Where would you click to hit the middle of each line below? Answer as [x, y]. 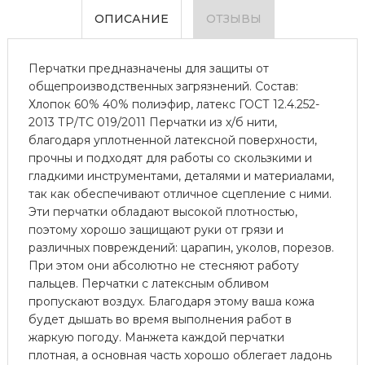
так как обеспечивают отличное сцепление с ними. [180, 193]
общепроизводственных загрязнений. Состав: [163, 86]
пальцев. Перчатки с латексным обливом [148, 283]
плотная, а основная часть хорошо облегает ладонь [180, 355]
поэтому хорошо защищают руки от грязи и [156, 229]
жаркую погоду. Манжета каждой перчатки [156, 337]
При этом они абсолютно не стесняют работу [163, 265]
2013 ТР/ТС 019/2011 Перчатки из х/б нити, [152, 122]
